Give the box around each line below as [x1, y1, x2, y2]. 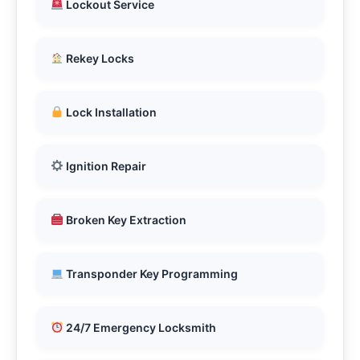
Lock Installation [63, 105, 157, 120]
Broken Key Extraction [63, 213, 186, 227]
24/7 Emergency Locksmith [63, 321, 216, 335]
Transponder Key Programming [63, 267, 238, 281]
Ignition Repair [63, 159, 146, 174]
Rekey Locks [63, 51, 134, 66]
